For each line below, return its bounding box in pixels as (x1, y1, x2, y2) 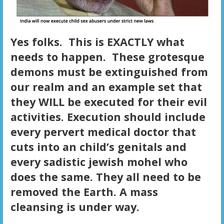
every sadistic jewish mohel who (10, 154, 187, 169)
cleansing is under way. (10, 199, 139, 214)
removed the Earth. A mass (10, 184, 158, 199)
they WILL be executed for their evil (10, 94, 207, 109)
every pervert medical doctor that (10, 124, 196, 139)
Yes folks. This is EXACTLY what (10, 34, 184, 49)
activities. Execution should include (10, 109, 205, 124)
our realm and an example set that (10, 79, 202, 94)
